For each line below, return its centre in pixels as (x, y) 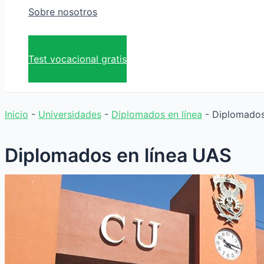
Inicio (16, 115)
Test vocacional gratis (77, 59)
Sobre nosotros (63, 12)
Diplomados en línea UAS (118, 155)
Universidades (70, 115)
